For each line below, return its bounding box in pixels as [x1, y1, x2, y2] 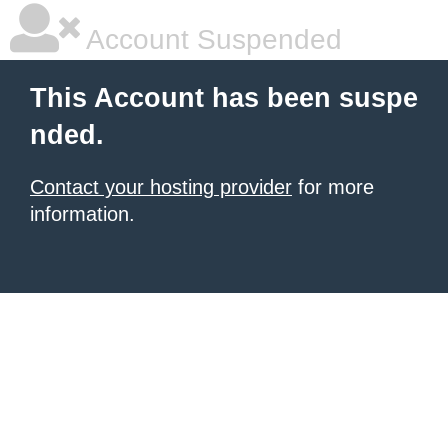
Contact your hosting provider [30, 176, 292, 198]
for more [292, 176, 374, 198]
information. [30, 203, 135, 225]
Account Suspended [80, 24, 342, 55]
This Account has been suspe [30, 83, 418, 113]
